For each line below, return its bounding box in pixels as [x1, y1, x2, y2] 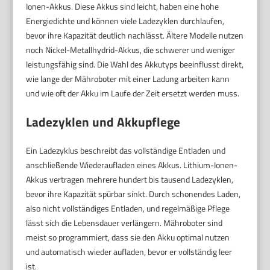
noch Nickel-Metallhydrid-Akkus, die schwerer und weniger [26, 43, 236, 56]
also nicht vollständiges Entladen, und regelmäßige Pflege [26, 201, 230, 215]
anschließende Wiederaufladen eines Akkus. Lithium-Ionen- [26, 158, 238, 171]
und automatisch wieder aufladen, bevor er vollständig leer [26, 245, 233, 258]
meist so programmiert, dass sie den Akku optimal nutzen [26, 230, 230, 243]
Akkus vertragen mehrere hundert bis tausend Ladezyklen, [26, 172, 234, 186]
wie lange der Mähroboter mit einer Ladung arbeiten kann [26, 72, 230, 85]
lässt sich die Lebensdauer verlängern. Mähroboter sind [26, 216, 223, 229]
